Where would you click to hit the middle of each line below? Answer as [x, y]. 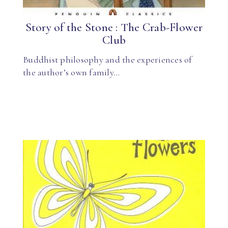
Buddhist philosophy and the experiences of [108, 59]
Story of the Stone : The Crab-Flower [114, 27]
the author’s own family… [71, 72]
